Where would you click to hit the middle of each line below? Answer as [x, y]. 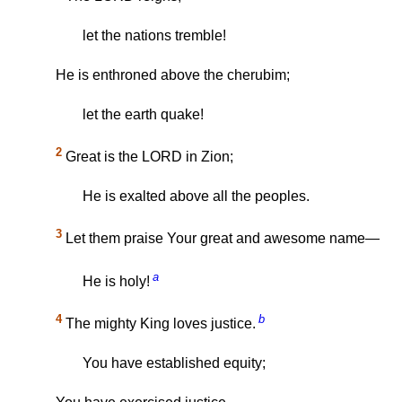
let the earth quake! [143, 114]
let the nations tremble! [154, 35]
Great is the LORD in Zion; [148, 157]
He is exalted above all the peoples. [196, 197]
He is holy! [116, 281]
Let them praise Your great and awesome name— [221, 239]
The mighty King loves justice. [159, 324]
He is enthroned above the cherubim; [173, 74]
